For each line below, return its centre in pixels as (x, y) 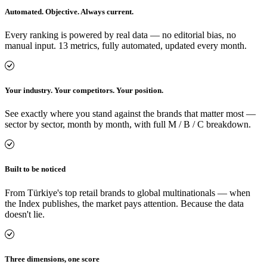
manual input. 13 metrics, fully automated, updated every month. (126, 45)
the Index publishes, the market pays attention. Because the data (124, 203)
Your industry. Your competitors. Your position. (84, 91)
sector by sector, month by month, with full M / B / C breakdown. (128, 125)
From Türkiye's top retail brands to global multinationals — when (128, 193)
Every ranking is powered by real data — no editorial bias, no (120, 35)
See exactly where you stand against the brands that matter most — (130, 114)
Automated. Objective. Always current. (69, 11)
